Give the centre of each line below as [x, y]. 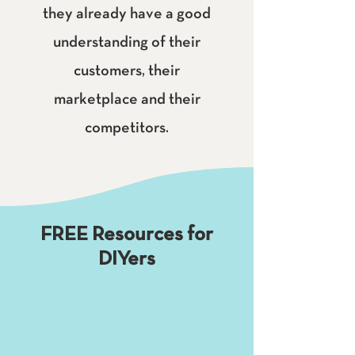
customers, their [127, 71]
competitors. [127, 128]
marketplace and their [127, 100]
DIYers [127, 260]
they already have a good [127, 14]
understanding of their [127, 43]
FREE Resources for [127, 235]
